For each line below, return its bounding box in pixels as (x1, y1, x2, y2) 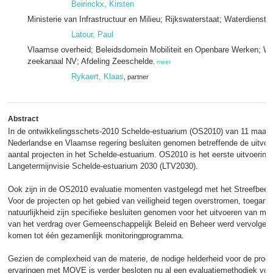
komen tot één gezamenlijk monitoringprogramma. (8, 231, 184, 240)
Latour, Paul (71, 30, 113, 39)
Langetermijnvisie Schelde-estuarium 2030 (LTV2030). (8, 161, 198, 171)
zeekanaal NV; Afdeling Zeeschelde (27, 57, 153, 66)
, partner (124, 73, 149, 80)
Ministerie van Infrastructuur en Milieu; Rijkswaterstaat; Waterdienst (27, 15, 266, 24)
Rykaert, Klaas (71, 72, 124, 81)
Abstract (8, 115, 38, 123)
